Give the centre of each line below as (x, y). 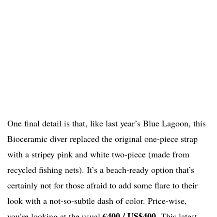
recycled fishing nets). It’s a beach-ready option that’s (101, 170)
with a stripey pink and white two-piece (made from (98, 154)
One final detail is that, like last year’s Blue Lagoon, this (107, 123)
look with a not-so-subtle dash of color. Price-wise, (97, 201)
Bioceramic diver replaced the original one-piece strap (102, 139)
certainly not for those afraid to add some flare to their (102, 185)
